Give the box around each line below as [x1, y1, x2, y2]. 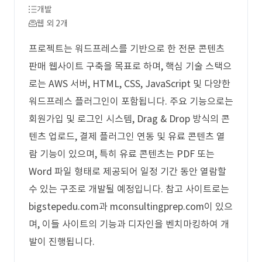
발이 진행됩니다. [29, 236, 95, 247]
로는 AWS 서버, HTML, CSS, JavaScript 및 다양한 [29, 78, 230, 89]
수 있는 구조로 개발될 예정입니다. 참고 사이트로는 [29, 183, 229, 195]
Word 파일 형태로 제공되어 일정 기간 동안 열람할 [29, 166, 226, 177]
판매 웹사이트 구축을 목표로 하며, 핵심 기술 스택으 [29, 60, 232, 72]
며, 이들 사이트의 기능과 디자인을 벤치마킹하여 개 [29, 218, 229, 230]
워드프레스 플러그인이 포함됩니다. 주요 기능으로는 [29, 95, 233, 107]
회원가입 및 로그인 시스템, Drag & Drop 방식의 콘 [29, 113, 230, 125]
